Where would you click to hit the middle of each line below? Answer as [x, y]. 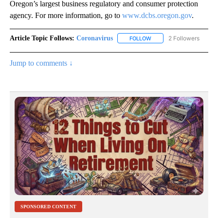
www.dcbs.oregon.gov [157, 15]
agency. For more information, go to [66, 15]
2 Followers [184, 38]
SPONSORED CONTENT [48, 207]
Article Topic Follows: [42, 38]
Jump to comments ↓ [41, 63]
